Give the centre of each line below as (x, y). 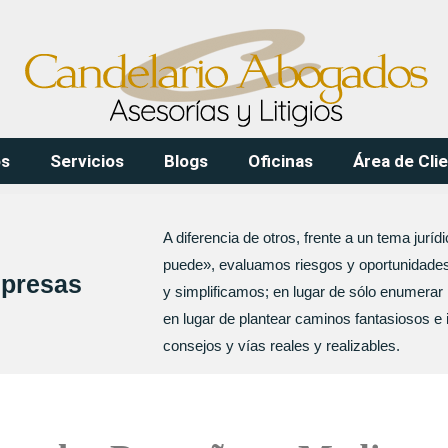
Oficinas (280, 161)
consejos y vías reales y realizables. (281, 345)
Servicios (87, 161)
